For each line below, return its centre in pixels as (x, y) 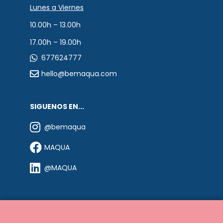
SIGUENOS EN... (57, 106)
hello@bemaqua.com (79, 73)
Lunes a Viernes (57, 7)
